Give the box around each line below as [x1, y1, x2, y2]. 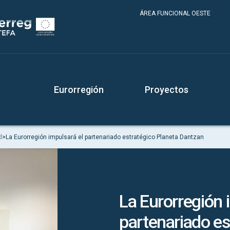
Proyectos [145, 84, 188, 95]
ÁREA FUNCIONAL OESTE [140, 10, 210, 17]
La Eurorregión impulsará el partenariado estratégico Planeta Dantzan [6, 133, 204, 141]
